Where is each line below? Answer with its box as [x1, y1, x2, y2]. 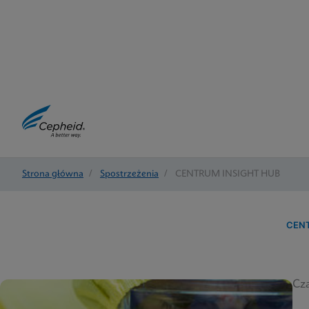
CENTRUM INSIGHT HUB [175, 170, 280, 179]
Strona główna [22, 170, 83, 179]
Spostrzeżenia [100, 170, 159, 179]
